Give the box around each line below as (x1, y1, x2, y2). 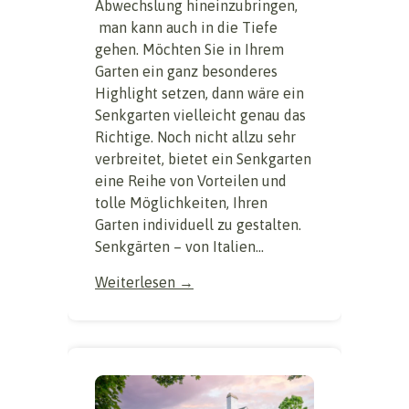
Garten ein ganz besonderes (95, 63, 278, 80)
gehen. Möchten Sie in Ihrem (95, 41, 284, 58)
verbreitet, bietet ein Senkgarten (95, 151, 311, 168)
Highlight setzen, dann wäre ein (95, 85, 304, 102)
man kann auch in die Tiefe (95, 19, 278, 37)
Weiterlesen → (95, 274, 194, 291)
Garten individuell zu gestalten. (95, 216, 301, 234)
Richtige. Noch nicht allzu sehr (95, 129, 296, 146)
